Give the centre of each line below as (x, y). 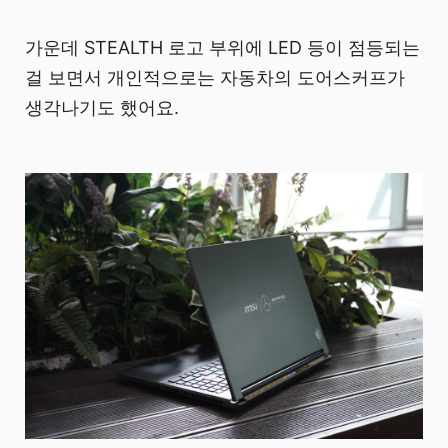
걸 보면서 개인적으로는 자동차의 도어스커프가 (215, 78)
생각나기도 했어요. (102, 108)
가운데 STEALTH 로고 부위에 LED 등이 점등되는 (222, 48)
